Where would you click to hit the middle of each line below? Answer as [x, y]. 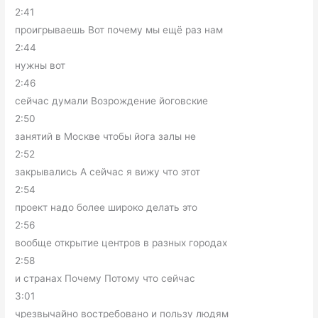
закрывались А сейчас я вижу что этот [108, 171]
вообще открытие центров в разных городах [121, 242]
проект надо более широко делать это [106, 207]
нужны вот [40, 65]
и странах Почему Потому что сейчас [105, 278]
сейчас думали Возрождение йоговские [112, 100]
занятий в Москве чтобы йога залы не [106, 136]
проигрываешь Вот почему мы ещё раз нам [119, 29]
